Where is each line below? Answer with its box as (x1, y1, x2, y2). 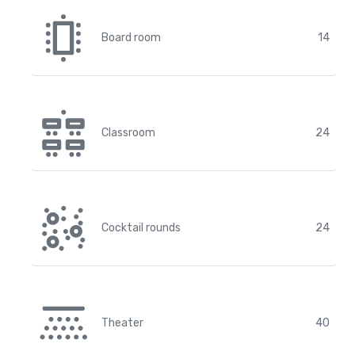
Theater (101, 316, 143, 330)
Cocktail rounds (101, 221, 181, 235)
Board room (101, 31, 161, 44)
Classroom (101, 126, 155, 139)
